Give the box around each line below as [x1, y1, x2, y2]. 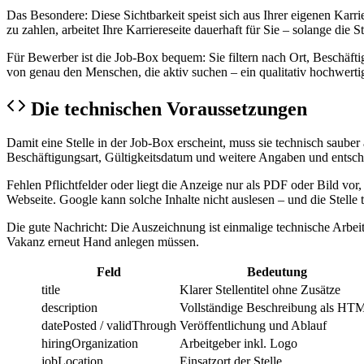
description [41, 301, 97, 315]
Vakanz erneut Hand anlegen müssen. [6, 235, 199, 249]
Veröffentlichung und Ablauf [180, 318, 327, 333]
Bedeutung [247, 265, 307, 279]
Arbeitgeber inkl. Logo [180, 336, 297, 351]
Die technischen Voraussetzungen [31, 97, 307, 119]
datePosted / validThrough [41, 318, 176, 333]
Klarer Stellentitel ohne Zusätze [180, 283, 340, 297]
